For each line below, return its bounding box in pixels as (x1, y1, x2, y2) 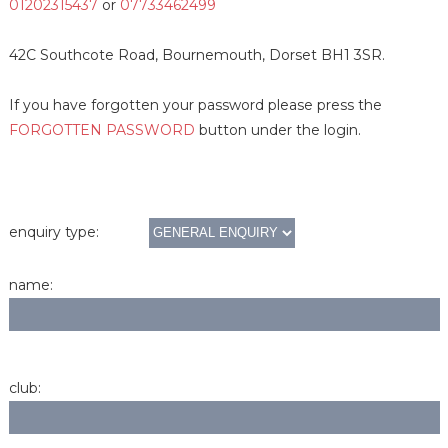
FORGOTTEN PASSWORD (8, 120, 195, 139)
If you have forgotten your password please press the (8, 95, 382, 114)
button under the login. (194, 120, 361, 139)
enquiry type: (8, 223, 99, 242)
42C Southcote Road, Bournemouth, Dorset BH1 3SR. (8, 45, 385, 64)
